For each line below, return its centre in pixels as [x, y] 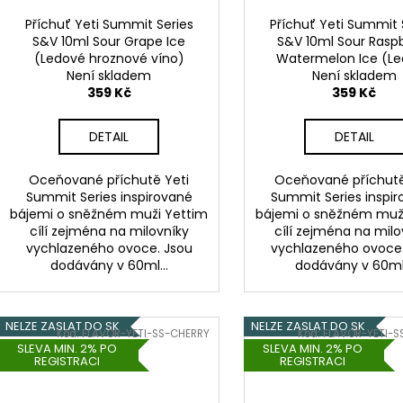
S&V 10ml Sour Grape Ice [109, 41]
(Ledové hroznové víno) [109, 58]
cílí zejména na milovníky [109, 231]
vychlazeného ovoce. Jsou [109, 248]
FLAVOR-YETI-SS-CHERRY [146, 333]
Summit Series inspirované [109, 197]
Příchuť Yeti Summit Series [109, 24]
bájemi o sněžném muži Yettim [109, 214]
